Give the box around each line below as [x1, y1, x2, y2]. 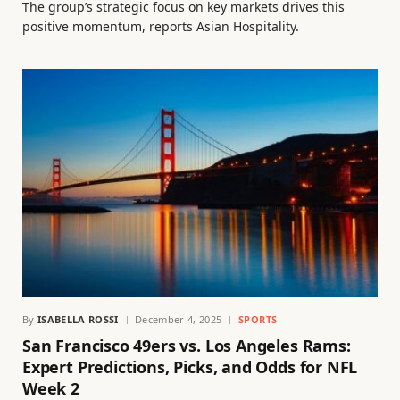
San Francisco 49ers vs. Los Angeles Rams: [22, 335, 351, 357]
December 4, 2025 [134, 312, 222, 327]
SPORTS [237, 312, 278, 327]
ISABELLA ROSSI [37, 312, 119, 327]
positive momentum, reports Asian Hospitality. [22, 17, 299, 35]
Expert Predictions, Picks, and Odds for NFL [22, 356, 358, 379]
